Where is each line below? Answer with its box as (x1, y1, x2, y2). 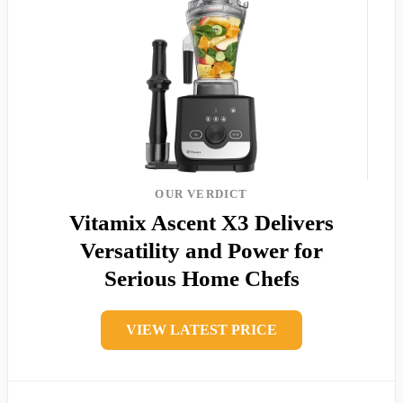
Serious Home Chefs (103, 265, 300, 291)
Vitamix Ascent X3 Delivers (69, 210, 334, 235)
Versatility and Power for (80, 237, 323, 263)
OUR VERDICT (155, 186, 248, 201)
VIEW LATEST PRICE (126, 321, 277, 337)
